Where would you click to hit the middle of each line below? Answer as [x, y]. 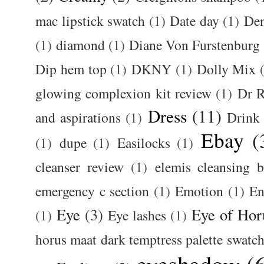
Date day [194, 21]
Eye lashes [137, 215]
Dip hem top [71, 69]
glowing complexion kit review [123, 93]
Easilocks [143, 143]
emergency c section [93, 191]
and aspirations [78, 118]
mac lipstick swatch [90, 21]
